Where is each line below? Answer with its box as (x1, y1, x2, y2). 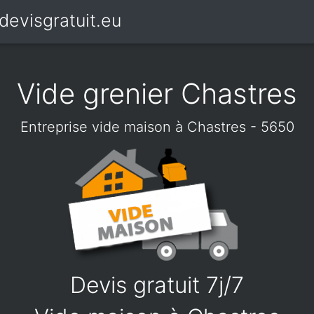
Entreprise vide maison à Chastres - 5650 (20, 118, 294, 135)
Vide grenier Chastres (17, 76, 297, 111)
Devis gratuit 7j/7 (70, 271, 244, 299)
